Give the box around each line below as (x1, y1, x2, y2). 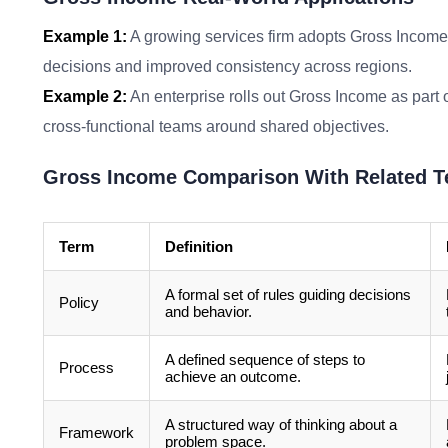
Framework (59, 424, 134, 441)
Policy (59, 294, 99, 311)
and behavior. (165, 303, 252, 320)
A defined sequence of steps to (165, 351, 365, 368)
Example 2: (43, 88, 127, 105)
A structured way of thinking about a (165, 416, 397, 433)
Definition (165, 238, 233, 255)
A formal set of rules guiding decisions (165, 286, 411, 303)
